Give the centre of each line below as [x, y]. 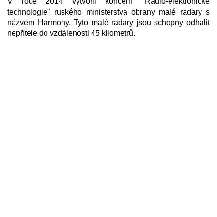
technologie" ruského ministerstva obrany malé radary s [108, 12]
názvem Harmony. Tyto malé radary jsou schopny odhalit [108, 23]
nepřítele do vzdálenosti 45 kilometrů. [71, 33]
